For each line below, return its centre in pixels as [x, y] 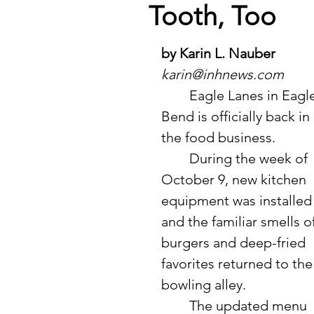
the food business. [220, 137]
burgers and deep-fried [235, 243]
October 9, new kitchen [235, 179]
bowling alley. [204, 285]
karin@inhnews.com [223, 74]
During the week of [175, 158]
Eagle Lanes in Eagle [175, 95]
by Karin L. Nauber [218, 53]
